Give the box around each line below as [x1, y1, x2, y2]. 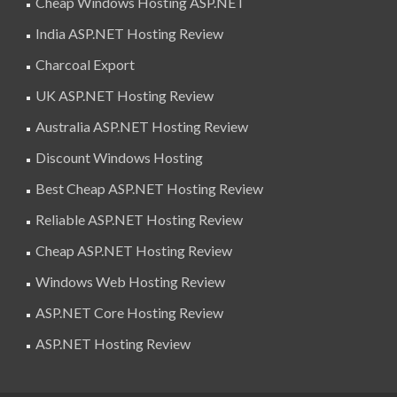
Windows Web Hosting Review [35, 273, 225, 290]
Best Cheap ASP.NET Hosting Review [35, 180, 263, 197]
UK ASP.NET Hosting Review [35, 87, 214, 104]
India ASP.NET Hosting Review [35, 25, 223, 42]
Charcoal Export [35, 56, 135, 73]
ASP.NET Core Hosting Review [35, 304, 223, 321]
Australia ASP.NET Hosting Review [35, 118, 248, 135]
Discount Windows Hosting [35, 149, 203, 166]
